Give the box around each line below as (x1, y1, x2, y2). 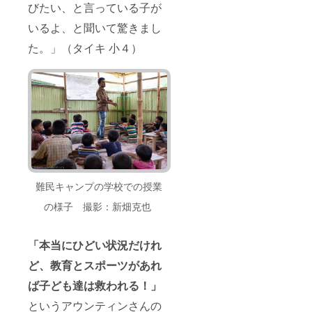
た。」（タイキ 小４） (28, 40, 142, 56)
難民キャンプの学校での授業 (36, 179, 163, 194)
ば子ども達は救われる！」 (28, 277, 162, 294)
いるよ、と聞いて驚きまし (28, 19, 162, 36)
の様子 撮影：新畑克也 (44, 199, 155, 214)
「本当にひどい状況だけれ (28, 237, 162, 253)
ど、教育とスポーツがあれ (28, 257, 162, 274)
